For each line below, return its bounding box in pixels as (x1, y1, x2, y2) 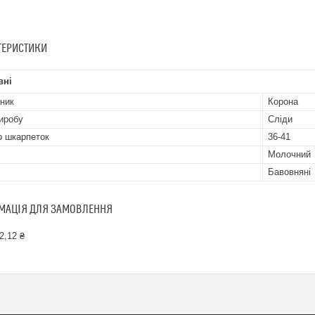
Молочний (268, 149, 311, 160)
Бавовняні (268, 167, 311, 177)
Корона (268, 96, 298, 107)
